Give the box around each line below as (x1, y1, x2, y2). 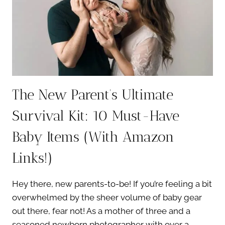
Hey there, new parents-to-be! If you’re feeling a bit (12, 178, 212, 189)
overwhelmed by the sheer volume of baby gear (12, 192, 202, 202)
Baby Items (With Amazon (12, 128, 174, 145)
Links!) (12, 149, 53, 166)
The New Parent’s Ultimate (12, 86, 173, 103)
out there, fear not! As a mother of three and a (12, 205, 190, 216)
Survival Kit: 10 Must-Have (12, 107, 179, 124)
